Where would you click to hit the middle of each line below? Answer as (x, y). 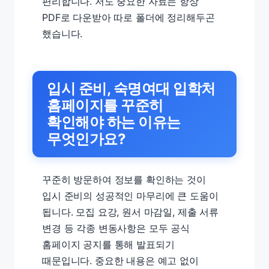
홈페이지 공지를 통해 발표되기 (108, 244)
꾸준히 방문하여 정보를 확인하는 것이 (124, 179)
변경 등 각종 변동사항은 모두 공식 (116, 228)
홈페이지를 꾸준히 (105, 105)
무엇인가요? (86, 139)
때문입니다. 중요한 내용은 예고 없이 (120, 260)
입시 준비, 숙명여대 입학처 (131, 88)
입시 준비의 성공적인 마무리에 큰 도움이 (130, 195)
